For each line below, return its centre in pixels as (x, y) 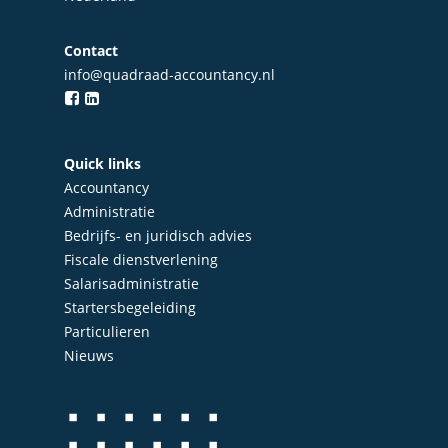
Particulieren (107, 332)
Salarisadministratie (131, 284)
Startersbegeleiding (130, 308)
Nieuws (89, 356)
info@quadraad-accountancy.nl (169, 75)
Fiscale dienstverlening (141, 260)
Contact (91, 51)
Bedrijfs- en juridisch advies (158, 236)
